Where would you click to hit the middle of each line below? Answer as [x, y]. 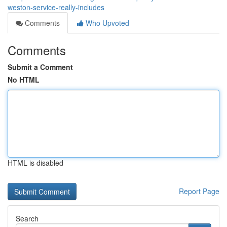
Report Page [199, 191]
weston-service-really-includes [56, 7]
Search [27, 218]
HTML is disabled [35, 163]
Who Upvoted [106, 23]
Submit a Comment [40, 67]
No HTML [24, 80]
